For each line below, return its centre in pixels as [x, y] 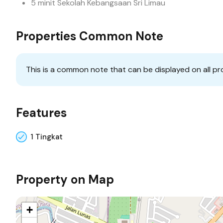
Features [41, 113]
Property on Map [65, 179]
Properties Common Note [90, 36]
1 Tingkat [47, 137]
